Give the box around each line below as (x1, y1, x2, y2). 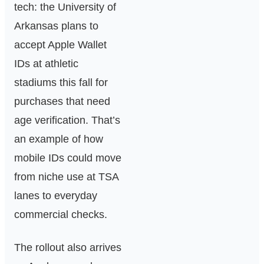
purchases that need (14, 95, 110, 108)
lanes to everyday (14, 190, 97, 202)
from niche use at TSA (14, 171, 118, 183)
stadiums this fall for (14, 77, 108, 89)
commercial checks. (14, 209, 107, 221)
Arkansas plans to (14, 20, 98, 32)
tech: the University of (14, 1, 116, 14)
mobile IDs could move (14, 152, 121, 164)
